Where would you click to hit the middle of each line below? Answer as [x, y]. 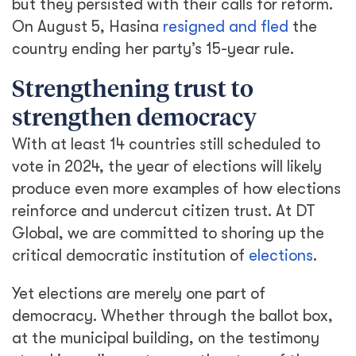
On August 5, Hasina [87, 27]
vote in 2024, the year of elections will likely [167, 166]
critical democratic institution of [130, 255]
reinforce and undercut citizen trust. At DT [164, 211]
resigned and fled [226, 27]
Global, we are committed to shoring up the [168, 233]
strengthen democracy [134, 119]
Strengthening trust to [133, 91]
